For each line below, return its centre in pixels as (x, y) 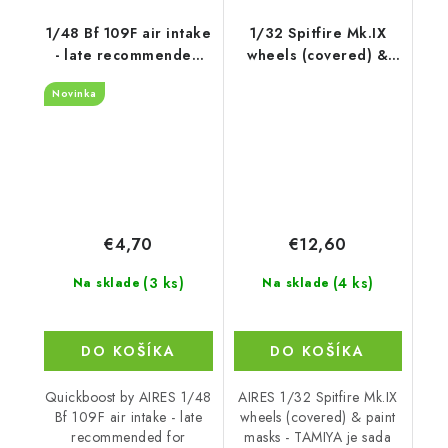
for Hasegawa (128, 77)
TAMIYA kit (318, 99)
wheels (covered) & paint (317, 416)
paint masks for (318, 77)
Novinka (74, 94)
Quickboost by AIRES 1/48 (128, 396)
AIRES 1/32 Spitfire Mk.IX (318, 396)
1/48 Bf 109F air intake (128, 33)
